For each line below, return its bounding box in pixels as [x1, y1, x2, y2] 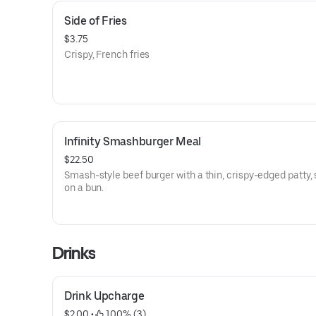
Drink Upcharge [64, 289, 145, 303]
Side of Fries [64, 14, 127, 28]
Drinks [52, 243, 96, 263]
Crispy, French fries [64, 49, 150, 60]
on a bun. [64, 182, 104, 193]
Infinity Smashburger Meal [64, 135, 201, 148]
